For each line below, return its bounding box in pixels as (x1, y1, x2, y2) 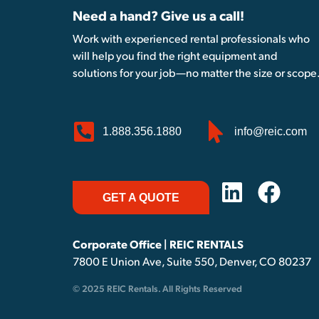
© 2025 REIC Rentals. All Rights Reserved (73, 284, 242, 294)
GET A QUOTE (103, 191, 179, 204)
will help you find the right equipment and (73, 51, 278, 63)
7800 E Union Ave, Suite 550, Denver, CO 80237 (73, 256, 311, 268)
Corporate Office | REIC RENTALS (73, 239, 244, 251)
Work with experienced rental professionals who (73, 33, 310, 46)
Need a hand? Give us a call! (73, 11, 247, 24)
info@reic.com (234, 125, 307, 137)
